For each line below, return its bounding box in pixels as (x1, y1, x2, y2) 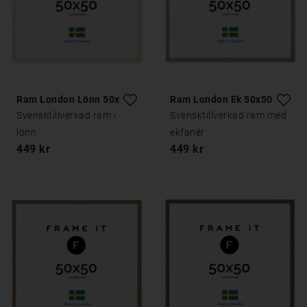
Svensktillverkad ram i (16, 109, 116, 121)
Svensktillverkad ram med (170, 109, 286, 121)
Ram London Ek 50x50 (170, 93, 273, 106)
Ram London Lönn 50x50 (16, 93, 132, 106)
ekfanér (170, 126, 205, 138)
